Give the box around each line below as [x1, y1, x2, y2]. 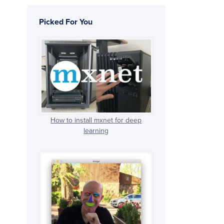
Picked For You [38, 17, 92, 27]
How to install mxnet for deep [50, 116, 142, 125]
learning [83, 126, 109, 135]
